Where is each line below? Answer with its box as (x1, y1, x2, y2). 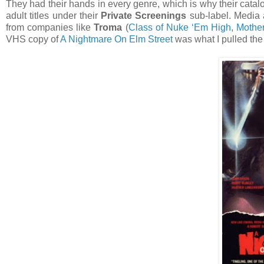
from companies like (6, 22, 94, 33)
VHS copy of (6, 34, 60, 45)
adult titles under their (6, 11, 101, 21)
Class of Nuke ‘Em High (128, 22, 232, 33)
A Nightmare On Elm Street (60, 34, 173, 45)
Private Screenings (101, 11, 187, 21)
